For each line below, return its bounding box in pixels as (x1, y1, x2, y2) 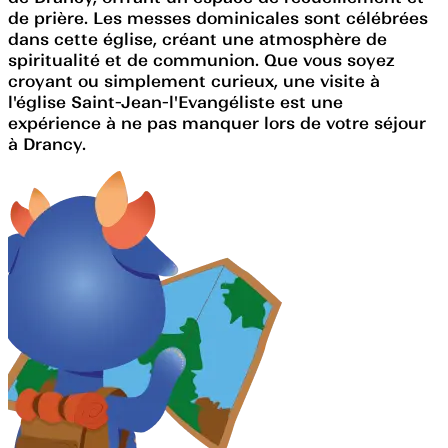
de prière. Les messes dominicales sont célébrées (8, 7, 428, 28)
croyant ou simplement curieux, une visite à (8, 70, 380, 91)
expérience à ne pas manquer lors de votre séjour (8, 112, 426, 133)
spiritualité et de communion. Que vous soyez (8, 49, 395, 70)
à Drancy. (8, 133, 86, 154)
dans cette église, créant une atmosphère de (8, 28, 387, 49)
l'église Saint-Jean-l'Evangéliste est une (8, 91, 343, 112)
